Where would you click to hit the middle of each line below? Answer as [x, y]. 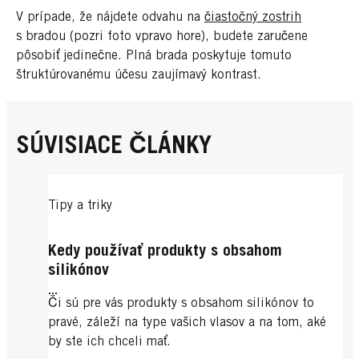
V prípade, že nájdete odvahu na [110, 18]
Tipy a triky [80, 206]
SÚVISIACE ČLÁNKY [114, 148]
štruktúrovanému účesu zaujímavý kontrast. [147, 76]
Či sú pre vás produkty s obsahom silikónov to [181, 303]
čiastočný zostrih [253, 18]
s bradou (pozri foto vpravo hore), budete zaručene [162, 37]
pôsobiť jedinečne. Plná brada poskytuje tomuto [154, 56]
